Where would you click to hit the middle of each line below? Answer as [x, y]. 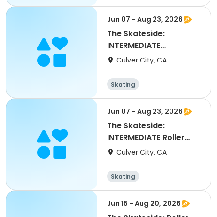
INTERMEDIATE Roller [146, 137]
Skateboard [131, 57]
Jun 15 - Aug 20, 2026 [144, 203]
